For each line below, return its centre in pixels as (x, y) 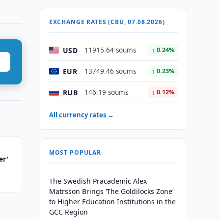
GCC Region (68, 212)
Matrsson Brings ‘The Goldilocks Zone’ (111, 191)
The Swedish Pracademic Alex (98, 181)
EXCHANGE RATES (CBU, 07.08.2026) (107, 22)
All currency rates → (81, 115)
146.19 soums (106, 92)
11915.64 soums (110, 50)
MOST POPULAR (75, 152)
